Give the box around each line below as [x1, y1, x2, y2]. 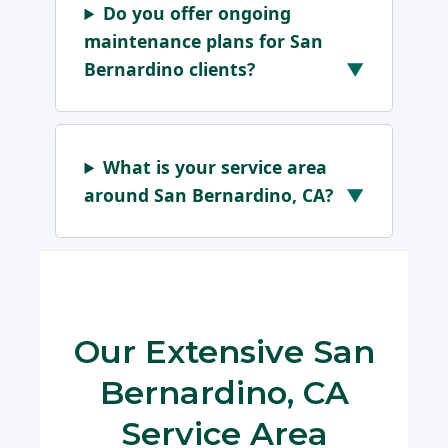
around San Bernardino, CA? [84, 183, 334, 208]
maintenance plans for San [84, 29, 324, 54]
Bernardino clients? [84, 57, 256, 82]
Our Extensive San [73, 332, 375, 372]
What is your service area [103, 155, 328, 180]
